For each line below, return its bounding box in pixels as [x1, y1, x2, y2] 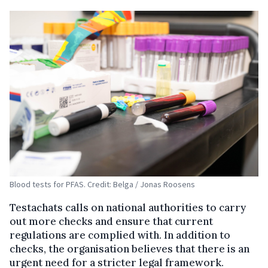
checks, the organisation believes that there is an [10, 242, 249, 256]
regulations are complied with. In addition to [10, 229, 230, 242]
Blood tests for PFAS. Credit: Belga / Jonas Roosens [10, 179, 195, 190]
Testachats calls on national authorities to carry [10, 201, 246, 215]
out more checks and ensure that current [10, 215, 213, 229]
